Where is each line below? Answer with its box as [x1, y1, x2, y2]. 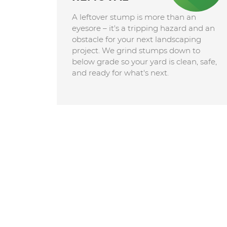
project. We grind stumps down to [71, 45, 200, 55]
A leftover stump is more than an [71, 12, 196, 22]
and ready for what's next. [71, 67, 169, 78]
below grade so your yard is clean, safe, [71, 56, 217, 66]
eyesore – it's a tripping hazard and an [71, 23, 215, 33]
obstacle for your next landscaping [71, 34, 201, 44]
